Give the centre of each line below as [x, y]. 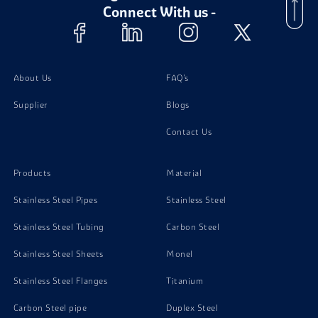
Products [32, 173]
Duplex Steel [192, 308]
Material [184, 173]
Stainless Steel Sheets [58, 254]
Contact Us [189, 132]
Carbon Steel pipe [50, 308]
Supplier [31, 105]
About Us [32, 78]
